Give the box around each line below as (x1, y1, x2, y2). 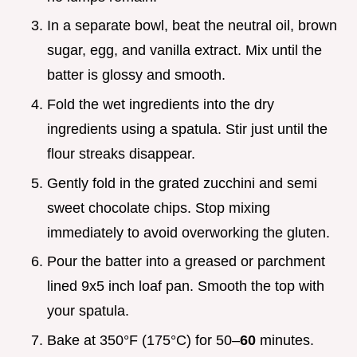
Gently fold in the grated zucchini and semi (47, 175, 317, 191)
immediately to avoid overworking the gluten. (47, 224, 330, 241)
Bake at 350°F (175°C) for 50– (47, 331, 240, 348)
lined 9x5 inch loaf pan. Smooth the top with (47, 278, 324, 295)
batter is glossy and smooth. (47, 67, 226, 84)
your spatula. (47, 303, 129, 320)
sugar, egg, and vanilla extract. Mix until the (47, 42, 322, 59)
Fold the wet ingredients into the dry (47, 96, 274, 112)
